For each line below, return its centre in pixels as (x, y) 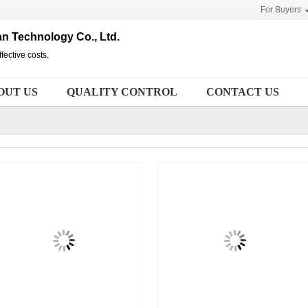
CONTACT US (243, 92)
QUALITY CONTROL (122, 92)
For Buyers (281, 10)
